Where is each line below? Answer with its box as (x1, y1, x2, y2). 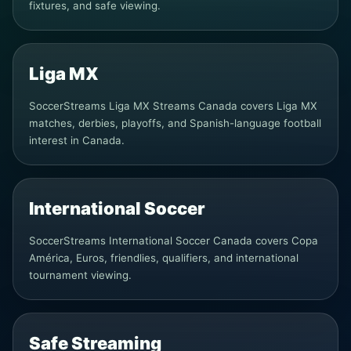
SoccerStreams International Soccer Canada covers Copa (29, 234, 318, 247)
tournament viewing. (29, 269, 132, 281)
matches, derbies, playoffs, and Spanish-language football (29, 117, 321, 129)
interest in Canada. (29, 134, 125, 147)
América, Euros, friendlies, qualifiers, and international (29, 251, 299, 264)
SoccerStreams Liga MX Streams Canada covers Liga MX (29, 100, 317, 112)
